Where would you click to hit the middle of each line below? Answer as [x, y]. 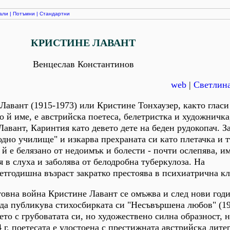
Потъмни [24, 14]
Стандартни [55, 14]
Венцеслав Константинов [83, 64]
